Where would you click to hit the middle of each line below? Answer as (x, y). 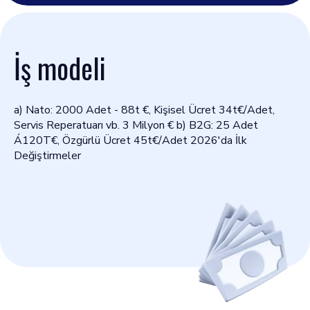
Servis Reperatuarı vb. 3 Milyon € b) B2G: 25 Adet (136, 125)
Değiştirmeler (47, 156)
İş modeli (60, 68)
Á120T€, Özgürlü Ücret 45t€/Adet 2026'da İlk (130, 140)
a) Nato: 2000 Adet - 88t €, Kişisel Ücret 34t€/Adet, (144, 110)
